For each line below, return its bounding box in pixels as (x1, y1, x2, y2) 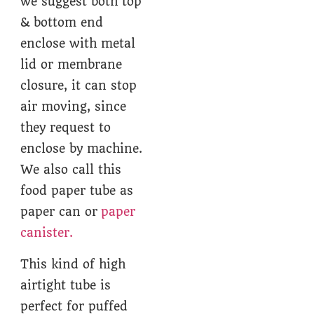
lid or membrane (20, 57, 123, 72)
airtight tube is (20, 278, 111, 292)
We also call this (20, 163, 122, 177)
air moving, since (20, 100, 127, 114)
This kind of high (20, 257, 126, 271)
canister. (20, 226, 77, 240)
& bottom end (20, 15, 104, 30)
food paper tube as (20, 184, 134, 198)
